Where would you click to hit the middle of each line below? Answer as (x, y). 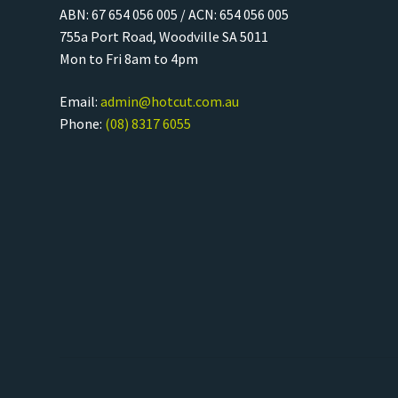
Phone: (83, 123)
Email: (80, 101)
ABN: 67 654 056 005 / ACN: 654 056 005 (175, 15)
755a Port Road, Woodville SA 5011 (164, 37)
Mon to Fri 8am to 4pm (129, 59)
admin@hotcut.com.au (170, 101)
